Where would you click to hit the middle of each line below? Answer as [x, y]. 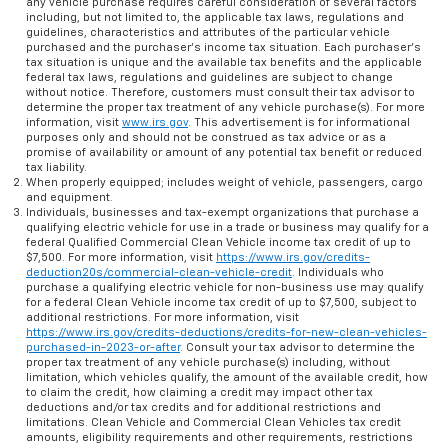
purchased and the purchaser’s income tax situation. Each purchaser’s [224, 47]
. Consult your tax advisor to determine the [298, 347]
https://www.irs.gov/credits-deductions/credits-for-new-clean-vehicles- [227, 332]
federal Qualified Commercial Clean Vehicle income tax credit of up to [219, 242]
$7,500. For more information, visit [121, 257]
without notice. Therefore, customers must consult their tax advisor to [221, 92]
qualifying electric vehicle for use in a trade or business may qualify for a [228, 227]
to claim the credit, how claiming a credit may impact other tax [200, 392]
